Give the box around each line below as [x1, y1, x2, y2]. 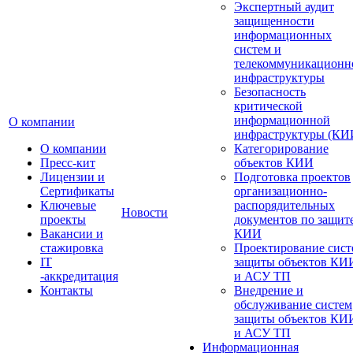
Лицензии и [40, 170, 105, 184]
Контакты [40, 284, 93, 297]
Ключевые [40, 199, 96, 212]
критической [234, 99, 303, 113]
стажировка [40, 241, 103, 255]
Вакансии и [40, 227, 103, 240]
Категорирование [234, 142, 329, 155]
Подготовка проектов [234, 170, 351, 184]
